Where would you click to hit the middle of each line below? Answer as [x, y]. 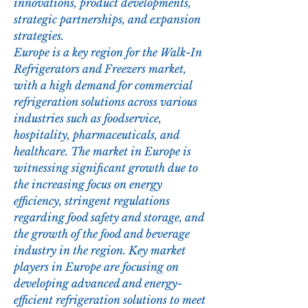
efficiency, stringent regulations [92, 201]
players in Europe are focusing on [96, 267]
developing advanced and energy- [98, 284]
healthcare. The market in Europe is [102, 152]
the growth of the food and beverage [102, 234]
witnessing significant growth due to [106, 168]
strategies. [39, 36]
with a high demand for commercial [103, 86]
